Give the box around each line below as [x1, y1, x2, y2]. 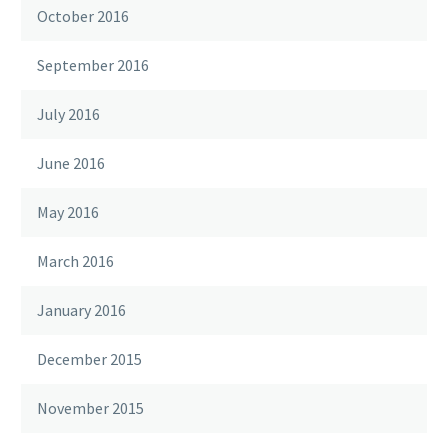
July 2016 [37, 104, 100, 125]
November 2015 [37, 398, 144, 419]
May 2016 [37, 202, 99, 223]
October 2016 [37, 6, 129, 27]
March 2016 [37, 251, 114, 272]
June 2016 [37, 153, 105, 174]
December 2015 [37, 349, 142, 370]
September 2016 [37, 55, 149, 76]
